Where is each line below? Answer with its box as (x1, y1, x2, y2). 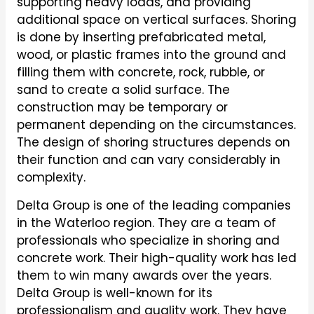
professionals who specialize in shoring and (16, 231, 280, 249)
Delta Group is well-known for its (16, 284, 212, 301)
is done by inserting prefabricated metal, (16, 28, 266, 46)
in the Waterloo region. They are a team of (16, 214, 276, 231)
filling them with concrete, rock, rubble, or (16, 63, 265, 81)
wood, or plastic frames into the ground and (16, 46, 286, 63)
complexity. (16, 168, 86, 186)
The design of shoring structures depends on (16, 133, 290, 151)
